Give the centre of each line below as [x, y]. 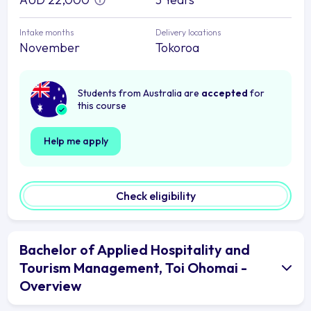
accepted [225, 93]
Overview [50, 285]
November [50, 47]
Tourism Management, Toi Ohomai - [133, 267]
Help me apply [76, 141]
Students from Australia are [140, 93]
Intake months [47, 32]
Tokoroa [177, 47]
